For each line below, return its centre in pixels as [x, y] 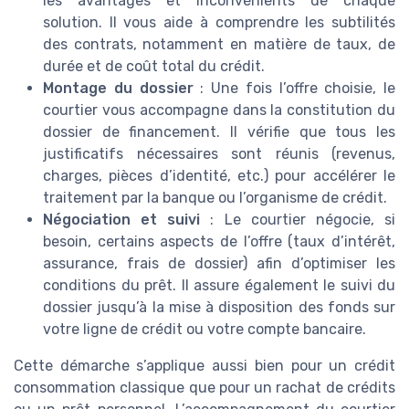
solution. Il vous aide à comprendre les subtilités [219, 23]
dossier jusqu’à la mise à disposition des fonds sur [219, 308]
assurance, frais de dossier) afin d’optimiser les [219, 264]
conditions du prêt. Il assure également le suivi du [219, 286]
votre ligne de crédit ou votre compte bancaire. [204, 330]
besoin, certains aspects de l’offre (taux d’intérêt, [219, 242]
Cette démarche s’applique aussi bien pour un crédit [204, 366]
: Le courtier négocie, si [298, 220]
